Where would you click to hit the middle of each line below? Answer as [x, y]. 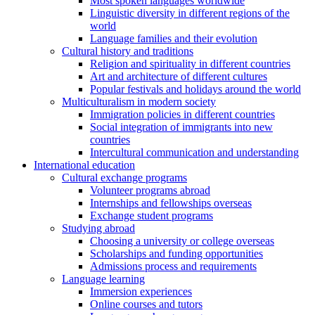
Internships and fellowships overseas [171, 203]
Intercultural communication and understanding [194, 153]
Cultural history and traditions [128, 51]
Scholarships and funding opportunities [176, 254]
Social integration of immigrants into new [181, 127]
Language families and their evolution [174, 39]
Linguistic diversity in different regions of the [190, 13]
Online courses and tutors [146, 304]
